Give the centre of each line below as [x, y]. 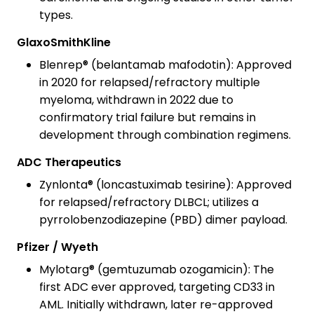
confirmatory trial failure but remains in [148, 118]
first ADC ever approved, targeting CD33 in [157, 287]
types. [56, 15]
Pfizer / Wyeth [57, 247]
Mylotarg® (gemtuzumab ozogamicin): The [157, 270]
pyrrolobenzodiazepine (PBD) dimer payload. [163, 220]
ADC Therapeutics [69, 163]
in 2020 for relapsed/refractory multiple [150, 83]
